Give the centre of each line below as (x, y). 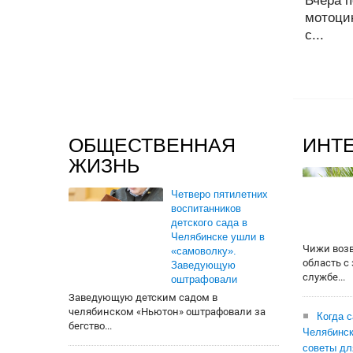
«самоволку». (204, 251)
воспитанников (206, 209)
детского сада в (209, 223)
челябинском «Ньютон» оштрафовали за (167, 312)
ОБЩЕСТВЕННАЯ (152, 145)
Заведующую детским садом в (143, 298)
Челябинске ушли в (218, 237)
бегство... (90, 326)
